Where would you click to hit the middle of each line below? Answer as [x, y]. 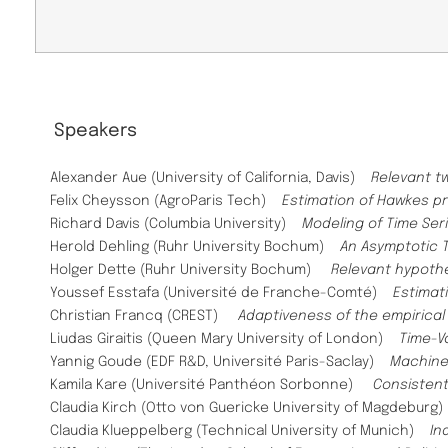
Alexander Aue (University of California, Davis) [210, 177]
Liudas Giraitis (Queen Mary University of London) [224, 338]
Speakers [95, 130]
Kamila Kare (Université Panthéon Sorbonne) [209, 384]
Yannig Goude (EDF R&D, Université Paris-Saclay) [214, 361]
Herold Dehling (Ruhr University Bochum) [195, 246]
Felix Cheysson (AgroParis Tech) [166, 200]
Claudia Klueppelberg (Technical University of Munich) [238, 430]
